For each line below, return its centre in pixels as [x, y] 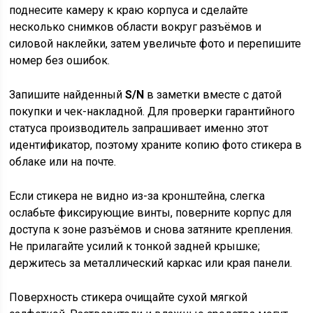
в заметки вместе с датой [213, 95]
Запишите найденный [67, 95]
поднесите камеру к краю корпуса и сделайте [129, 10]
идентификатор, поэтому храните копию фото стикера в [156, 145]
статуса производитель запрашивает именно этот [139, 128]
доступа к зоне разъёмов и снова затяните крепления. [151, 230]
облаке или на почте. [63, 162]
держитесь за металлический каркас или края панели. [151, 263]
